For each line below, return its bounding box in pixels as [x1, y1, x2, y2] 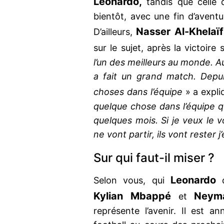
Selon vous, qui [93, 175, 170, 186]
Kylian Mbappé [93, 190, 171, 202]
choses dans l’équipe [93, 86, 182, 97]
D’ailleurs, [93, 26, 136, 37]
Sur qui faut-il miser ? [93, 150, 217, 165]
